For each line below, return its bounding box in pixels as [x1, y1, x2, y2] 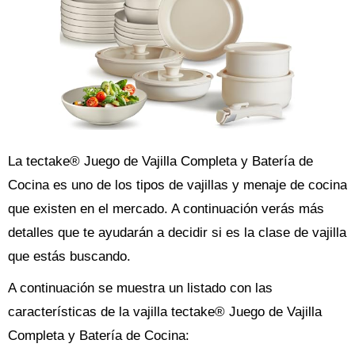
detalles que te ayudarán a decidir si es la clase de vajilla [8, 224, 346, 240]
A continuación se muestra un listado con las [8, 280, 273, 296]
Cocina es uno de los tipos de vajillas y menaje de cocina [8, 177, 347, 193]
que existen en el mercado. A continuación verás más [8, 200, 324, 216]
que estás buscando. [8, 248, 131, 264]
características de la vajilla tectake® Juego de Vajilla [8, 303, 322, 319]
